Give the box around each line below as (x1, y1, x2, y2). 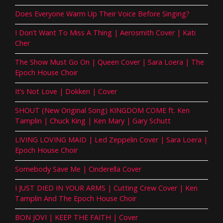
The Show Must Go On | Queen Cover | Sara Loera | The (15, 57, 204, 67)
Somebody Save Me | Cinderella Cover (15, 164, 141, 174)
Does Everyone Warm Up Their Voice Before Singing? (15, 8, 190, 18)
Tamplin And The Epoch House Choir (15, 193, 136, 203)
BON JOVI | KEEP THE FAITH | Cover (15, 212, 138, 222)
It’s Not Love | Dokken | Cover (15, 86, 117, 96)
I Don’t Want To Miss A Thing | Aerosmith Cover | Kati (15, 27, 196, 37)
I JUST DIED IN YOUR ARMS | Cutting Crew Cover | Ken (15, 183, 198, 193)
